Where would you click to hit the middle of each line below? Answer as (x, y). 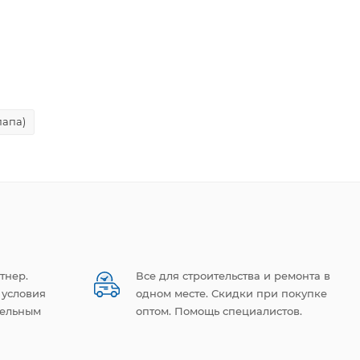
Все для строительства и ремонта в (233, 276)
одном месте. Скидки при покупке (231, 293)
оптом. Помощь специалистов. (219, 311)
